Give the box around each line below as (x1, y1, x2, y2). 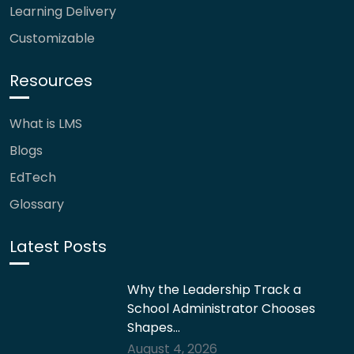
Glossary (9, 195, 64, 213)
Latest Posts (9, 235, 107, 258)
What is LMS (9, 115, 82, 133)
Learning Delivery (9, 2, 116, 21)
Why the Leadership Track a (127, 281, 302, 299)
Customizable (9, 29, 95, 47)
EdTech (9, 168, 56, 186)
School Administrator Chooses (127, 299, 316, 318)
